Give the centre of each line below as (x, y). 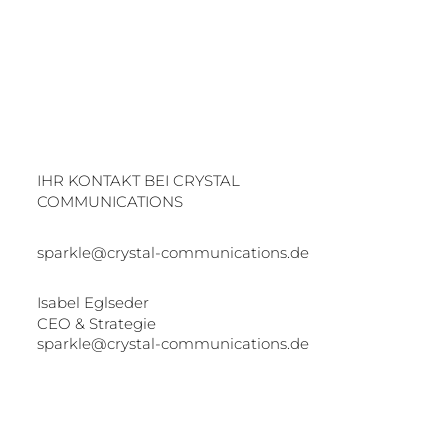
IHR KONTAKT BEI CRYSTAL (138, 180)
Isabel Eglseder (92, 303)
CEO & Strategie (96, 323)
